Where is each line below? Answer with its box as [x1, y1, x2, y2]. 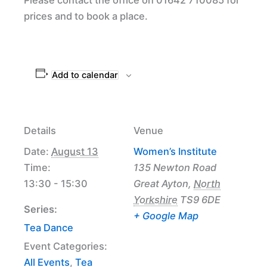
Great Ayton [133, 177, 188, 190]
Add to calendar [51, 69, 118, 80]
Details [24, 124, 56, 136]
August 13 [51, 145, 98, 157]
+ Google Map [133, 209, 198, 222]
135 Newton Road [133, 161, 216, 173]
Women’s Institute [133, 145, 217, 157]
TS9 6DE [180, 193, 221, 206]
